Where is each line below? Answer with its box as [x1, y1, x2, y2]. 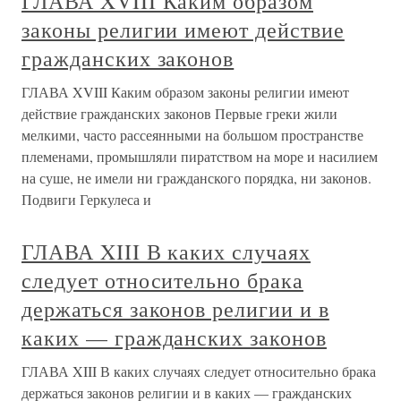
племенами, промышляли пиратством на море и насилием [21, 147, 378, 166]
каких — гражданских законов [21, 323, 327, 353]
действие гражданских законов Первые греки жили [21, 104, 337, 124]
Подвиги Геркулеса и [21, 190, 151, 209]
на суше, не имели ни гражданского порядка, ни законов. [21, 168, 371, 188]
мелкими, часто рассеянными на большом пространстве [21, 125, 363, 145]
